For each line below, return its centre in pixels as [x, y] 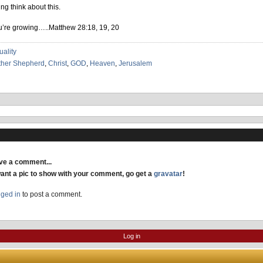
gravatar [168, 174]
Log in [131, 236]
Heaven [102, 63]
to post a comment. [51, 194]
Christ [58, 63]
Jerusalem [135, 63]
